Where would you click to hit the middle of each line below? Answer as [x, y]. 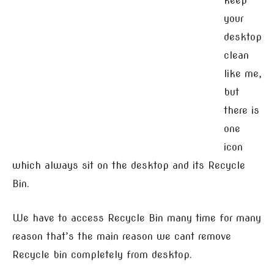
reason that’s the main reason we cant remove [122, 236]
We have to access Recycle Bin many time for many [137, 218]
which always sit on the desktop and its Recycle [129, 165]
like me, [243, 74]
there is [242, 110]
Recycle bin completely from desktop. [102, 255]
